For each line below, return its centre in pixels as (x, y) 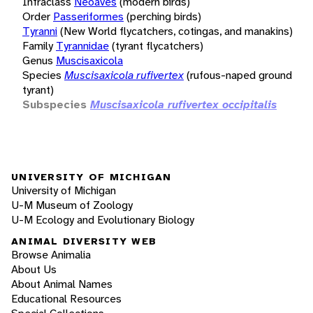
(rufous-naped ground (239, 75)
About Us (34, 270)
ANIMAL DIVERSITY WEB (84, 241)
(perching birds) (164, 16)
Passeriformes (88, 16)
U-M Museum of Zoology (72, 205)
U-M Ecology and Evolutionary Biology (103, 219)
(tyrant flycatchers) (158, 45)
